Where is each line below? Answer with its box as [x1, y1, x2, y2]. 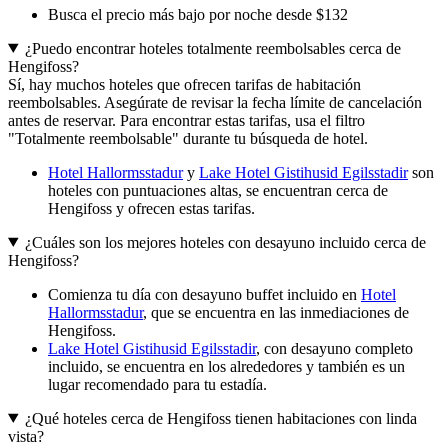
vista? [8, 427, 44, 445]
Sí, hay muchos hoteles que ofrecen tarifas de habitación [8, 75, 361, 93]
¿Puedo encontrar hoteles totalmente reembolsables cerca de [24, 39, 401, 57]
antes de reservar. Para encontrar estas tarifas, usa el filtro [8, 111, 365, 129]
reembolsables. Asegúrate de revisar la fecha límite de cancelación [8, 93, 422, 111]
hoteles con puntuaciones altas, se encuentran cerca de [48, 181, 388, 199]
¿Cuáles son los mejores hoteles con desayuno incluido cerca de [24, 233, 426, 251]
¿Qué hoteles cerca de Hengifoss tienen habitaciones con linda [24, 409, 417, 427]
